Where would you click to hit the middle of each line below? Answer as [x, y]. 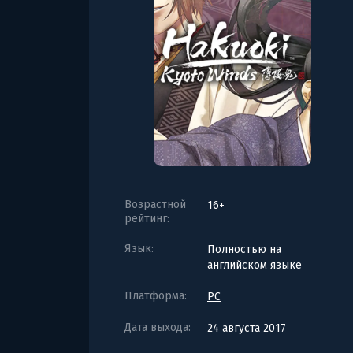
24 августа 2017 [247, 328]
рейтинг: [147, 218]
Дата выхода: [158, 327]
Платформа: [156, 295]
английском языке [255, 265]
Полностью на [244, 249]
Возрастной [155, 204]
